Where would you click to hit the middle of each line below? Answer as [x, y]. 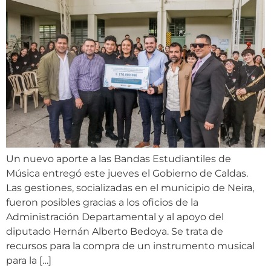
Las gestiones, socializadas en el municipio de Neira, [130, 188]
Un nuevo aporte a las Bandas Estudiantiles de [119, 158]
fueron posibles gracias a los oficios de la [102, 202]
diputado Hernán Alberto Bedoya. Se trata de [115, 231]
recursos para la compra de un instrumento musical [130, 246]
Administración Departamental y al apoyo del [115, 217]
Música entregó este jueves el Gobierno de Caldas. [127, 173]
